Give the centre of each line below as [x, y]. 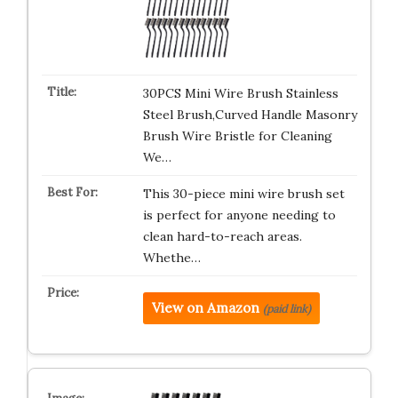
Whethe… [171, 258]
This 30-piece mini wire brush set [243, 194]
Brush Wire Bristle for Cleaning [237, 136]
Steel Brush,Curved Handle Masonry [250, 115]
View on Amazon [205, 308]
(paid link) [287, 309]
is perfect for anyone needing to [239, 215]
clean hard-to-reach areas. [222, 236]
